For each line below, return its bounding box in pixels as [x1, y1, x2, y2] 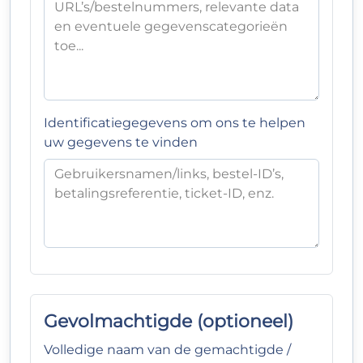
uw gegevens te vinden [44, 135, 198, 150]
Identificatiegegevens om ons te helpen [44, 115, 305, 130]
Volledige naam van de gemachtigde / [44, 342, 291, 357]
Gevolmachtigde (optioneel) [44, 310, 293, 331]
